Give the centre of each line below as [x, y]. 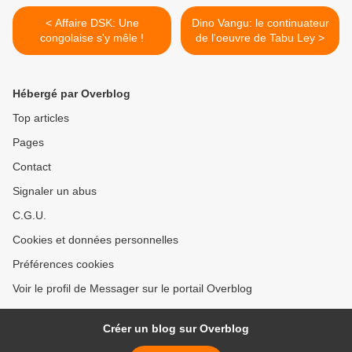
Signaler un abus [55, 191]
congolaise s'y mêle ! [92, 37]
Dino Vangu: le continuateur [260, 22]
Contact [32, 166]
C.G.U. [29, 215]
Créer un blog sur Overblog [176, 328]
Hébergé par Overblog [71, 93]
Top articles [41, 117]
